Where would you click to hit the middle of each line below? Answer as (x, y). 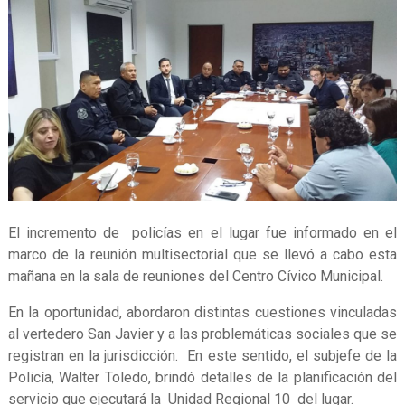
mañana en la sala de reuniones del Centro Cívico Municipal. (196, 277)
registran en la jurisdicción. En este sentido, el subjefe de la (202, 356)
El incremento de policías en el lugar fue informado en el (202, 233)
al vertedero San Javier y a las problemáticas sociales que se (202, 334)
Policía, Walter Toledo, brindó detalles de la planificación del (202, 378)
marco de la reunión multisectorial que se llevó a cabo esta (202, 255)
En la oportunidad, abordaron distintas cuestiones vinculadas (202, 313)
